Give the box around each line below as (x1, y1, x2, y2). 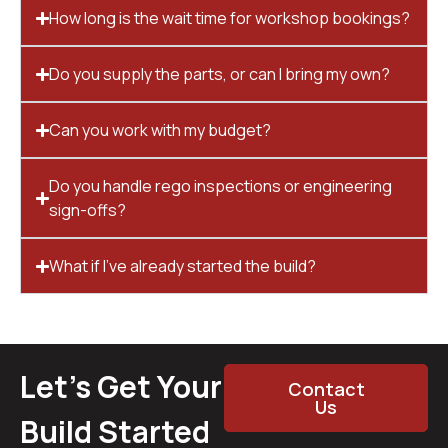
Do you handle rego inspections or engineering (49, 175, 393, 198)
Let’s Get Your (20, 366, 222, 408)
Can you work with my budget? (49, 119, 272, 142)
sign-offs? (49, 199, 127, 222)
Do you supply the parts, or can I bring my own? (49, 63, 391, 86)
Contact (287, 377, 365, 402)
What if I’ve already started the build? (49, 255, 317, 278)
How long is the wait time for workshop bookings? (49, 7, 411, 30)
